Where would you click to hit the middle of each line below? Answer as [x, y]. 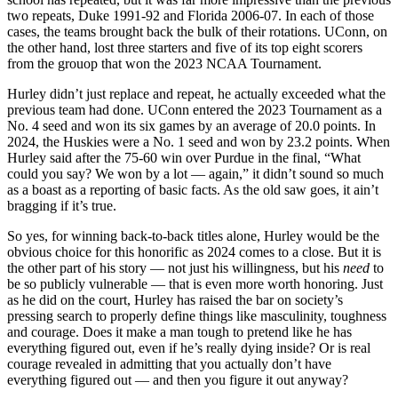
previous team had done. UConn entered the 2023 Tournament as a [195, 109]
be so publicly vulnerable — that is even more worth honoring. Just [195, 283]
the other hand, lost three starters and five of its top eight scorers [185, 47]
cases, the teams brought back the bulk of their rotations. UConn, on [197, 31]
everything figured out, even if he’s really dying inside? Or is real [189, 347]
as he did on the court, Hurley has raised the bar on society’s [175, 299]
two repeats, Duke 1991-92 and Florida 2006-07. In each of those [191, 15]
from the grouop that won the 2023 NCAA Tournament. [164, 63]
